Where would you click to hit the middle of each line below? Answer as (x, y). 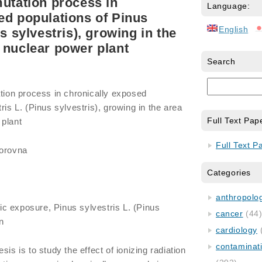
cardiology (237, 230)
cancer (230, 213)
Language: (229, 6)
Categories (229, 173)
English (234, 29)
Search (221, 61)
